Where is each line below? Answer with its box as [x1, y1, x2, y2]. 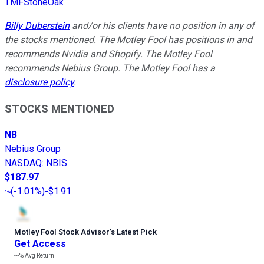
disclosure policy [5, 76, 74, 88]
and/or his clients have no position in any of [70, 19, 255, 31]
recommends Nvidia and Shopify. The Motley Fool [5, 48, 212, 60]
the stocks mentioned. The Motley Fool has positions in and [5, 34, 252, 45]
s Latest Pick [111, 227, 157, 237]
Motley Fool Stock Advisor [14, 227, 110, 237]
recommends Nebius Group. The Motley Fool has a [5, 62, 215, 74]
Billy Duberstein [5, 19, 70, 31]
